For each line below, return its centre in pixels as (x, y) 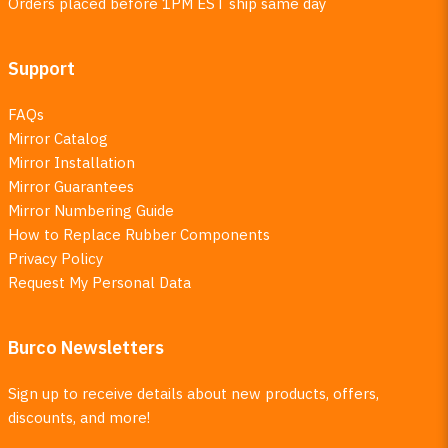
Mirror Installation (71, 162)
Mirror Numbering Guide (90, 210)
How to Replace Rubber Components (138, 234)
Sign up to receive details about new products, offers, (193, 393)
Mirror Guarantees (70, 186)
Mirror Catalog (57, 138)
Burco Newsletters (85, 347)
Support (41, 68)
